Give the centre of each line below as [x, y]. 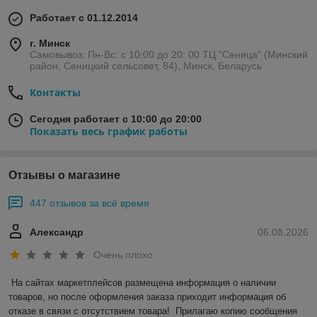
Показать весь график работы [109, 132]
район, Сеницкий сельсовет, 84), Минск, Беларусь [146, 66]
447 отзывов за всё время [90, 203]
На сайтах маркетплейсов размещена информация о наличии [144, 282]
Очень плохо [123, 254]
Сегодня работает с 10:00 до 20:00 [116, 119]
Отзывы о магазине [64, 175]
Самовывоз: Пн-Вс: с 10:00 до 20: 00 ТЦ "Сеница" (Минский [169, 55]
